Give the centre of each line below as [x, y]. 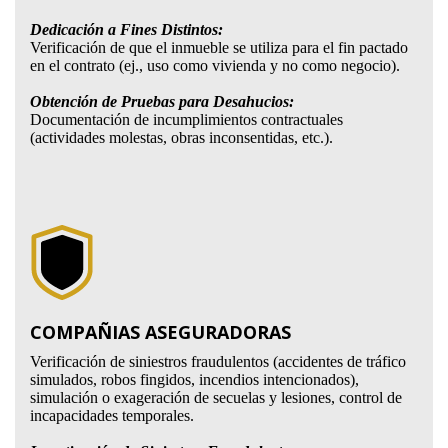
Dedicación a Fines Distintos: [126, 29]
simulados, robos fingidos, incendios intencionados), [194, 379]
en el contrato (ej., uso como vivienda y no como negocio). [216, 65]
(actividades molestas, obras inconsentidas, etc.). [181, 137]
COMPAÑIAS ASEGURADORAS [160, 332]
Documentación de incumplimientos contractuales [186, 119]
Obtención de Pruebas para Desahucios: [161, 101]
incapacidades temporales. [111, 415]
